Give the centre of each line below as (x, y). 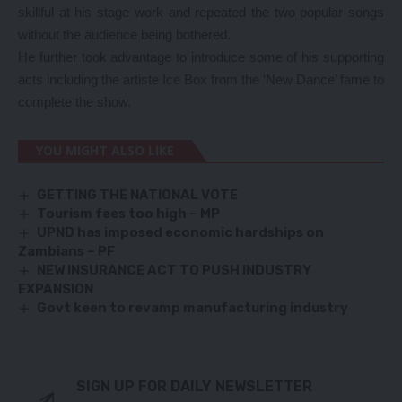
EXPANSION (56, 289)
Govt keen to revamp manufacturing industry (193, 308)
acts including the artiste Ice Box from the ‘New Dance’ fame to (201, 79)
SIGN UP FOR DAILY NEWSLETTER (194, 387)
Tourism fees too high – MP (129, 214)
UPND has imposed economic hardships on (181, 233)
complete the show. (74, 102)
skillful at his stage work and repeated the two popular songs (201, 12)
